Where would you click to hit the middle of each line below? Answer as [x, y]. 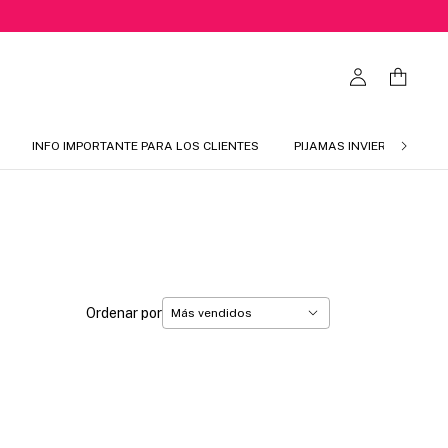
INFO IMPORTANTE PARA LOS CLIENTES [145, 145]
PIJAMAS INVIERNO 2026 [365, 145]
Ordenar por [123, 312]
